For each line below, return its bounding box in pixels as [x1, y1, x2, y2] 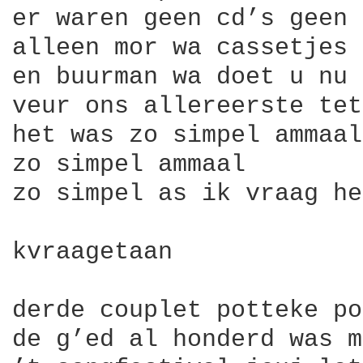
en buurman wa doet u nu [12, 63, 348, 91]
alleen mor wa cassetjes [12, 34, 348, 62]
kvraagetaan [12, 238, 173, 266]
